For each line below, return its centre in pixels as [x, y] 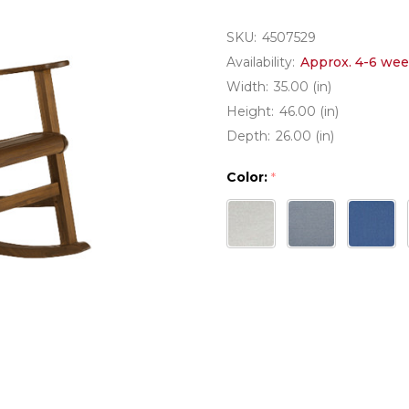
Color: [249, 177]
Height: [250, 111]
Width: [247, 87]
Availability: [261, 62]
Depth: [248, 136]
